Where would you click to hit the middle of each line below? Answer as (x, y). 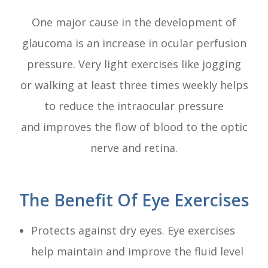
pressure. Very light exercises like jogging (134, 64)
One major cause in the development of (134, 22)
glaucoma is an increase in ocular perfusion (134, 43)
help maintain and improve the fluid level (138, 251)
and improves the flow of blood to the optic (134, 127)
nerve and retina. (134, 147)
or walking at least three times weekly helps (134, 85)
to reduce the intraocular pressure (134, 106)
